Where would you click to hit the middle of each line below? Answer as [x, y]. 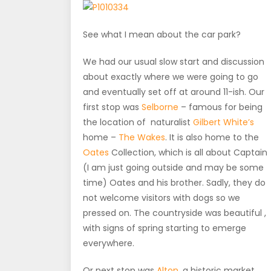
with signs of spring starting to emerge [165, 228]
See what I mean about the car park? [162, 34]
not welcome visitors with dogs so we [162, 198]
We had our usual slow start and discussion [174, 61]
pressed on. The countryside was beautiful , [175, 213]
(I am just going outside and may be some [173, 167]
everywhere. [109, 243]
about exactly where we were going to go [171, 77]
